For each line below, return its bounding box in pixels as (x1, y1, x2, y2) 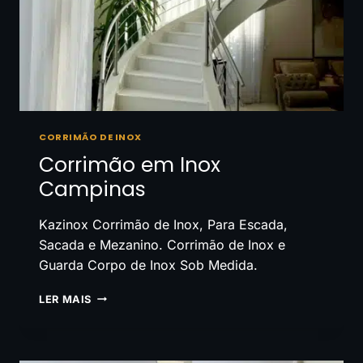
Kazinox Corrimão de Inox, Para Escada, (39, 216, 288, 233)
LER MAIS (39, 293, 92, 305)
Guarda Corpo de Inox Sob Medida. (39, 256, 258, 273)
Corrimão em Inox (39, 150, 220, 179)
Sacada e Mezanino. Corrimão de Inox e (39, 236, 285, 253)
